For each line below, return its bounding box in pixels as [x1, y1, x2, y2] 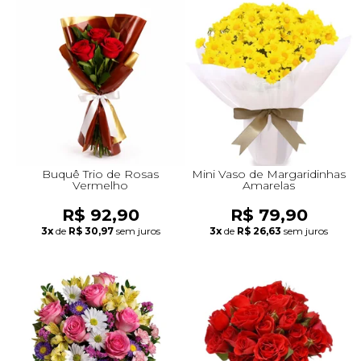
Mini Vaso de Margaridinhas [192, 166, 346, 181]
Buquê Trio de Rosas [42, 166, 159, 181]
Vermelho [73, 177, 128, 193]
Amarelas [243, 177, 295, 193]
